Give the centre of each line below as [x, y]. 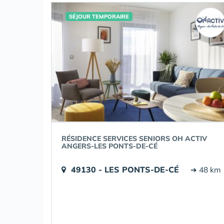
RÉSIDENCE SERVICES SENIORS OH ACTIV [134, 138]
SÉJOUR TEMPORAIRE [99, 16]
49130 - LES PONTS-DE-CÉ [125, 169]
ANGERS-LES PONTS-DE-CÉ [109, 146]
